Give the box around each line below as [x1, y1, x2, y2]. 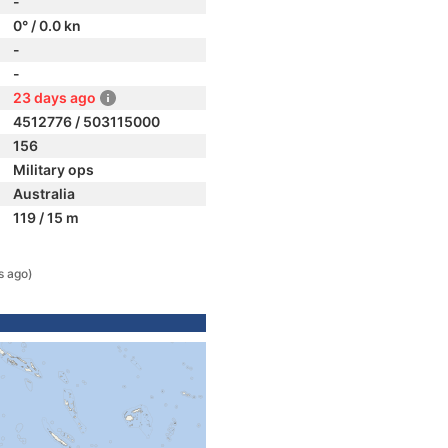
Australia [13, 185, 75, 202]
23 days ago [13, 89, 96, 106]
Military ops [13, 161, 94, 178]
